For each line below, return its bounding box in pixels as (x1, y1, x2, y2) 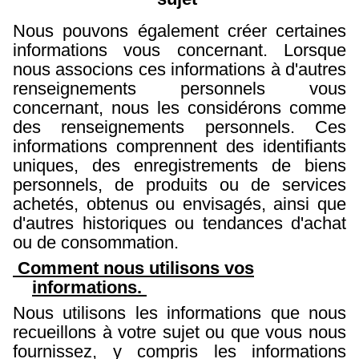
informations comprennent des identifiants (13, 136, 346, 157)
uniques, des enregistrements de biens (13, 155, 346, 176)
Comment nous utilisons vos (13, 258, 254, 279)
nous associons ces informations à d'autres (13, 59, 346, 80)
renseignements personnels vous (13, 79, 346, 99)
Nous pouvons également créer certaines (13, 21, 346, 42)
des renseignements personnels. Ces (13, 117, 346, 138)
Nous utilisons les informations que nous (13, 303, 346, 324)
